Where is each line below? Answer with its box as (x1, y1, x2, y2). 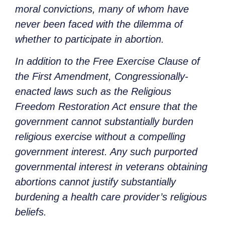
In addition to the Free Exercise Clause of (15, 56, 200, 67)
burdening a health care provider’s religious (15, 191, 207, 203)
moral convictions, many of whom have (15, 3, 189, 15)
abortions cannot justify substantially (15, 176, 176, 188)
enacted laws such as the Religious (15, 86, 171, 97)
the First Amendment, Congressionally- (15, 71, 188, 82)
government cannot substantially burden (15, 116, 193, 128)
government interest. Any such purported (15, 146, 197, 158)
